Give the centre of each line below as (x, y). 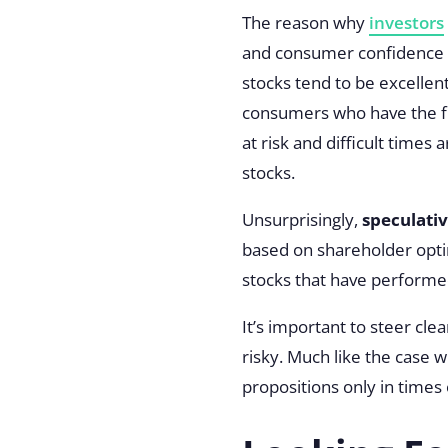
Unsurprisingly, (301, 220)
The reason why (305, 23)
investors (406, 23)
